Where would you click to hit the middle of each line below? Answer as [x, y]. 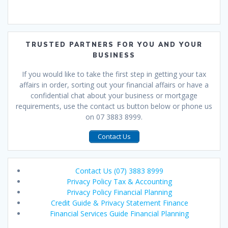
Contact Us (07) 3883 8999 [119, 171]
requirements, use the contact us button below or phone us [114, 106]
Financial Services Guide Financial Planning [119, 214]
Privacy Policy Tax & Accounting [119, 182]
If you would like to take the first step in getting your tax [114, 74]
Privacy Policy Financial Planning [119, 192]
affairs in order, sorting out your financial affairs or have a [114, 84]
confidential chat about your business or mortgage [114, 95]
